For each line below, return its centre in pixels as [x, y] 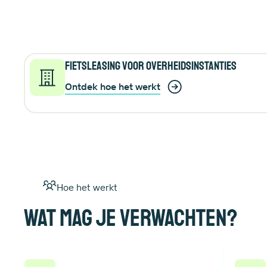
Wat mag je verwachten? [131, 218]
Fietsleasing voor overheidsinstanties [150, 66]
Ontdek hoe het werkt [112, 86]
